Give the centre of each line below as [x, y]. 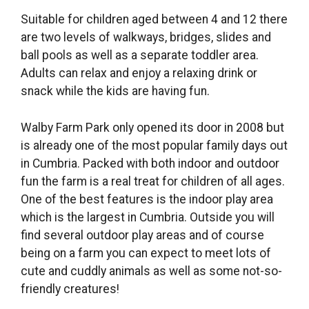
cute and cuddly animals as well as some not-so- [151, 271]
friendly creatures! [70, 289]
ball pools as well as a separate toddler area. [140, 56]
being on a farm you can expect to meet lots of [146, 253]
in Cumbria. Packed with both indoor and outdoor [150, 163]
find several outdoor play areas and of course [142, 235]
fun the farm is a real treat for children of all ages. [153, 181]
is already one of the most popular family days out [154, 145]
